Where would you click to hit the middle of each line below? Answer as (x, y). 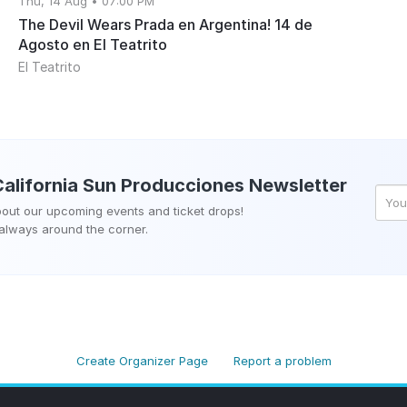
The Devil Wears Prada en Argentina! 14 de (166, 25)
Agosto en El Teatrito (93, 45)
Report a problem (282, 361)
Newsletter (296, 186)
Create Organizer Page (142, 361)
